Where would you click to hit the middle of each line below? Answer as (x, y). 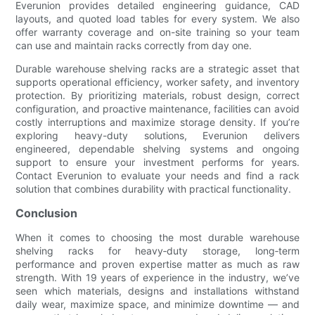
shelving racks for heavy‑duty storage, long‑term (157, 250)
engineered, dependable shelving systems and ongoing (157, 148)
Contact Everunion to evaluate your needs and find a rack (157, 175)
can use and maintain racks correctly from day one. (134, 45)
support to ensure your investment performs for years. (157, 162)
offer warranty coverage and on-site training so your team (157, 32)
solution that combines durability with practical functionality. (154, 188)
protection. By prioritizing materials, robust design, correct (157, 95)
